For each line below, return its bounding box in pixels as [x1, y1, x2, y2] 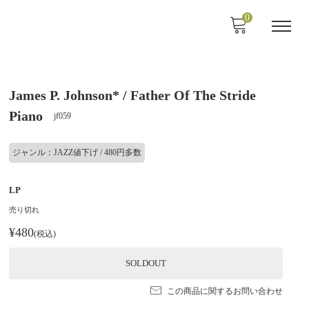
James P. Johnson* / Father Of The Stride [9, 88, 257, 103]
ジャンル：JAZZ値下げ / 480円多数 [12, 148, 142, 157]
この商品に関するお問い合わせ [167, 286, 283, 296]
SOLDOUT [126, 258, 166, 268]
